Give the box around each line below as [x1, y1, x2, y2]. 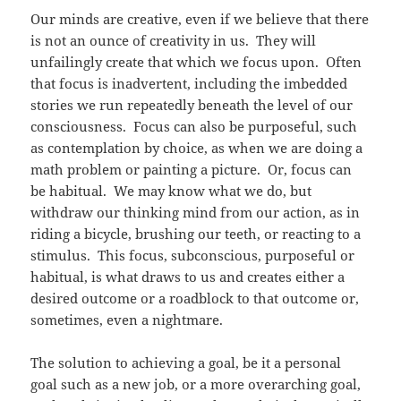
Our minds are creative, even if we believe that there [30, 9, 370, 28]
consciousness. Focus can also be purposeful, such [30, 116, 358, 135]
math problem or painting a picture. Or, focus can [30, 159, 353, 178]
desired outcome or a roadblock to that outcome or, [30, 288, 360, 307]
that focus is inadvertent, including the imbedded [30, 73, 348, 92]
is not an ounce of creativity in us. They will [30, 30, 317, 49]
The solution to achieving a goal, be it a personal [30, 353, 342, 371]
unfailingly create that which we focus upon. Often [30, 52, 363, 71]
